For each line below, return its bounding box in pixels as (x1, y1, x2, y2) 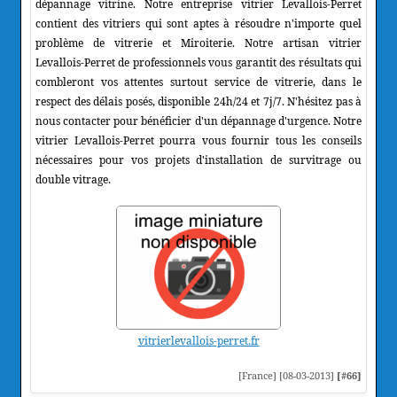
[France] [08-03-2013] (238, 368, 337, 382)
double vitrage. (35, 171, 111, 187)
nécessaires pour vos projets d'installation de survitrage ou (35, 152, 362, 167)
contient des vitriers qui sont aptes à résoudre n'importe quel (35, 15, 362, 31)
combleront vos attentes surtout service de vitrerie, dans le (35, 74, 362, 90)
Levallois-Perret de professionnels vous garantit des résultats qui (35, 54, 362, 70)
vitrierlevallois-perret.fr (137, 332, 260, 348)
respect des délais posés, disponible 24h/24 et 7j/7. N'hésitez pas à (35, 93, 362, 109)
